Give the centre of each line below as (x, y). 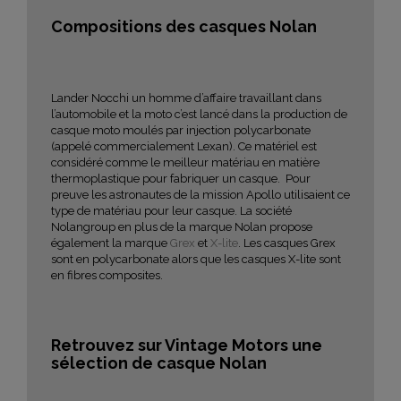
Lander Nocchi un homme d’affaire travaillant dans (186, 98)
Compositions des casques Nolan (184, 26)
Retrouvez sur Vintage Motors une (187, 345)
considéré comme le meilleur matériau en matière (185, 162)
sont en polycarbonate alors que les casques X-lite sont (196, 259)
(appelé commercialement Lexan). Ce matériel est (184, 146)
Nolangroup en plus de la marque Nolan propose (182, 226)
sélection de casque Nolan (159, 363)
